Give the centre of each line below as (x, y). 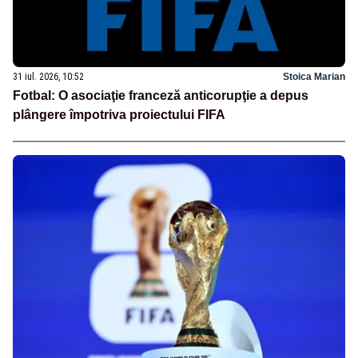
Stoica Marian (314, 77)
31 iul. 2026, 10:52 (48, 77)
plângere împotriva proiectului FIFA (119, 115)
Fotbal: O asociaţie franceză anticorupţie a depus (161, 96)
